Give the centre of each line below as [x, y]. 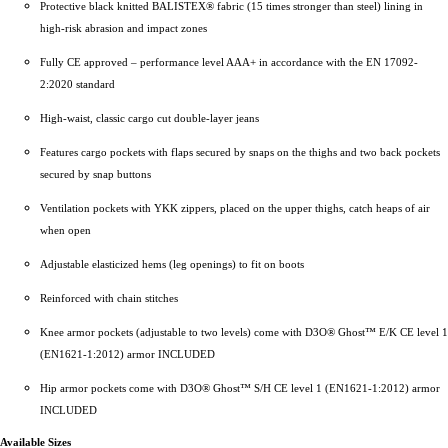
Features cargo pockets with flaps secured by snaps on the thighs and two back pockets [240, 152]
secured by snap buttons [95, 174]
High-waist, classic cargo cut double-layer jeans [149, 118]
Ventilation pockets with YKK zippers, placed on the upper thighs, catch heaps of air [235, 208]
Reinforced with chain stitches [109, 298]
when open [65, 230]
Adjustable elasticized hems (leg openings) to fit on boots [172, 264]
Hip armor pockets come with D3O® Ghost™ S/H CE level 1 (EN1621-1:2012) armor [240, 388]
